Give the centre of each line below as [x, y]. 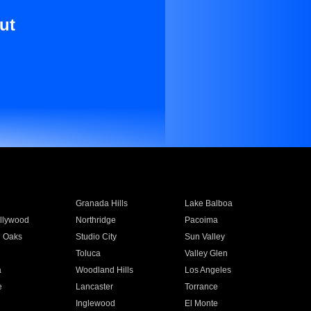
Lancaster [94, 287]
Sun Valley [205, 237]
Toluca [88, 253]
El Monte [202, 303]
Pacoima [202, 220]
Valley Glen [207, 253]
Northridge [95, 220]
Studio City [96, 237]
